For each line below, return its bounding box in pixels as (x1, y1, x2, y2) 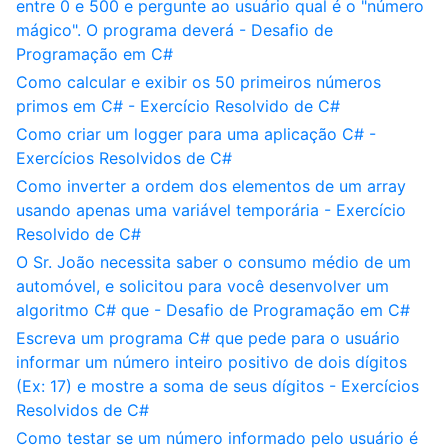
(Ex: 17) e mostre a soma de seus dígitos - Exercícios (16, 376, 419, 396)
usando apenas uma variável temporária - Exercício (16, 200, 406, 220)
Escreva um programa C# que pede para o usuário (16, 328, 400, 348)
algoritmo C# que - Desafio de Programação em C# (16, 300, 410, 320)
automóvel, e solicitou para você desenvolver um (16, 276, 389, 296)
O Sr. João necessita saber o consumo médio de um (16, 252, 411, 272)
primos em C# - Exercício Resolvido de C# (16, 96, 340, 116)
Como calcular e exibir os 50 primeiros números (16, 72, 381, 92)
